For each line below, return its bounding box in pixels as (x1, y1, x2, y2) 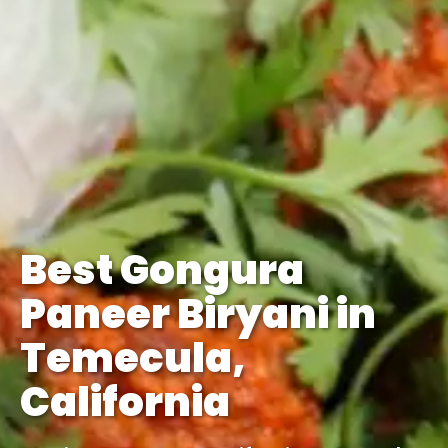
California (20, 373, 230, 430)
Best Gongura (20, 241, 304, 298)
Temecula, (20, 329, 246, 386)
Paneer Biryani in (20, 285, 376, 342)
